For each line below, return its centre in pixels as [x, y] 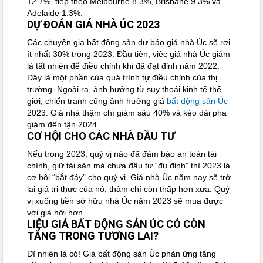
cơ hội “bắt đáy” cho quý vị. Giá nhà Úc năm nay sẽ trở [129, 178]
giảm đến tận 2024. [63, 125]
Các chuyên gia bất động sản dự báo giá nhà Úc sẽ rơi [129, 43]
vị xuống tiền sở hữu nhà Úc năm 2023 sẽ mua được [125, 201]
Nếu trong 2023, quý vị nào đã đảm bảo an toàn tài [122, 154]
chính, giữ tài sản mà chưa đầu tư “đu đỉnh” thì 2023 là [129, 166]
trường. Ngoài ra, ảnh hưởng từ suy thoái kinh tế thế [124, 90]
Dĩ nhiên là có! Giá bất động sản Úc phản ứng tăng [122, 254]
